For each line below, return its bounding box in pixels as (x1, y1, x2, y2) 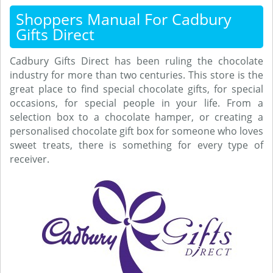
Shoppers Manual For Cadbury (16, 9, 232, 29)
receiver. (10, 152, 49, 166)
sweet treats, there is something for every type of (10, 138, 263, 152)
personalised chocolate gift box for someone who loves (10, 124, 263, 138)
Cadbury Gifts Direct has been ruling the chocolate (10, 54, 263, 68)
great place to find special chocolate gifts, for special (10, 82, 263, 96)
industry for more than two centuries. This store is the (10, 68, 263, 82)
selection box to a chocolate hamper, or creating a (10, 110, 263, 124)
